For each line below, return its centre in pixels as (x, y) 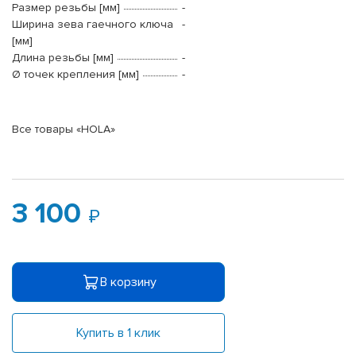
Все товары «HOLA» (64, 130)
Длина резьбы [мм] (63, 58)
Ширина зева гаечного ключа (93, 25)
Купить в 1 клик (118, 333)
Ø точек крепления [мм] (75, 75)
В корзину (128, 282)
